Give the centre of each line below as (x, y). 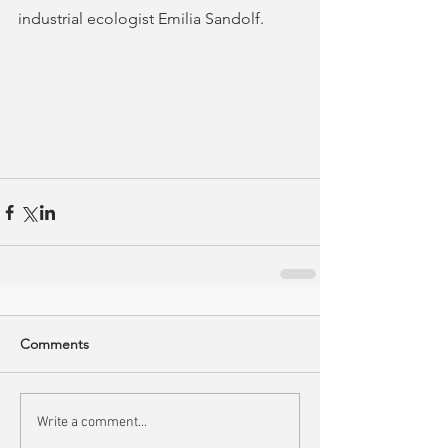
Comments (54, 344)
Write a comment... (92, 422)
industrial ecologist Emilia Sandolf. (141, 18)
